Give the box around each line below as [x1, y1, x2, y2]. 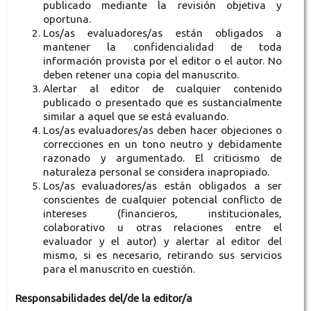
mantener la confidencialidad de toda [42, 41, 283, 53]
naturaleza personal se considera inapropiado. [42, 166, 269, 178]
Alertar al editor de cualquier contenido [42, 83, 283, 95]
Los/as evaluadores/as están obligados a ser [42, 180, 283, 192]
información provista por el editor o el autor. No [42, 55, 283, 67]
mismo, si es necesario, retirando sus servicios [42, 249, 283, 262]
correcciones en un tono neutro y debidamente [42, 138, 283, 151]
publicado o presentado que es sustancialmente [42, 96, 283, 109]
